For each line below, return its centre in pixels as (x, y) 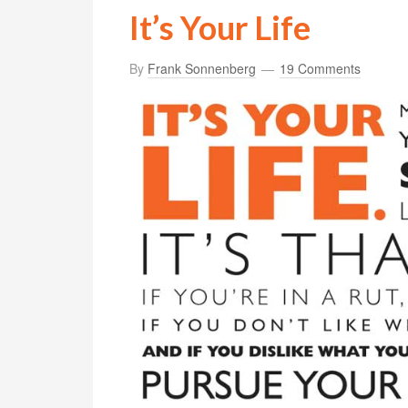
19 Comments (320, 68)
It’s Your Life (220, 27)
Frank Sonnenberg (202, 68)
